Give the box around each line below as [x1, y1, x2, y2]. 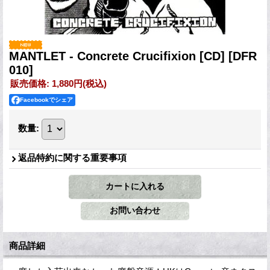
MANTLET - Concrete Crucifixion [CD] [9, 49, 228, 63]
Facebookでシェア [20, 96, 73, 103]
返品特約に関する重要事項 [18, 152, 127, 163]
